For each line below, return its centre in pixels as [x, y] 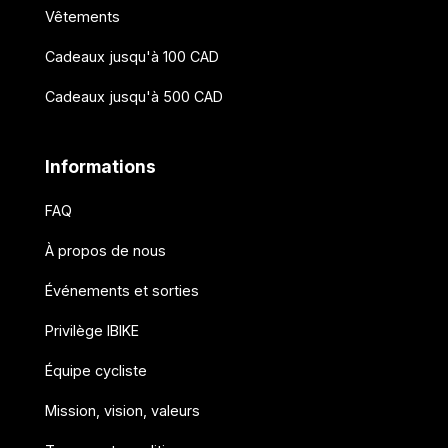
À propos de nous [105, 251]
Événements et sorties [121, 291]
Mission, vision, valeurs [122, 411]
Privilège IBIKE [91, 331]
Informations [100, 167]
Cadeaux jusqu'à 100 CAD [131, 57]
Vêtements [82, 17]
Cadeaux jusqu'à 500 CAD [133, 97]
